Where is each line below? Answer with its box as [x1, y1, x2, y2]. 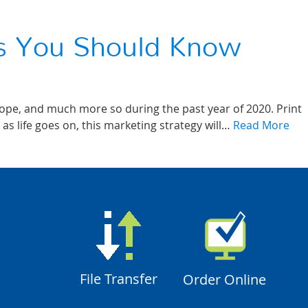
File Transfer [80, 269, 158, 288]
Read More [233, 118, 289, 133]
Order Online [183, 270, 267, 289]
